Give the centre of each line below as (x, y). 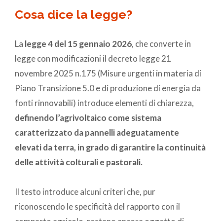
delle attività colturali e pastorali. (79, 162)
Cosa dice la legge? (74, 14)
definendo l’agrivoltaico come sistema (88, 117)
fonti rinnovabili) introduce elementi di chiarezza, (104, 103)
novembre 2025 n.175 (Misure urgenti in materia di (108, 73)
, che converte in (161, 43)
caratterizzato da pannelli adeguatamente (97, 132)
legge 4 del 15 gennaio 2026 (78, 43)
